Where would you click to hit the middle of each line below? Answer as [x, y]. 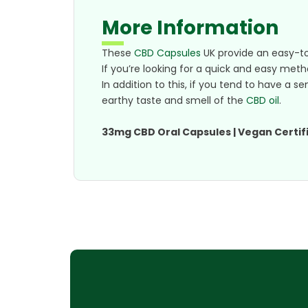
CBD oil [263, 101]
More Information [190, 28]
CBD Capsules [167, 53]
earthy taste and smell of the [174, 101]
